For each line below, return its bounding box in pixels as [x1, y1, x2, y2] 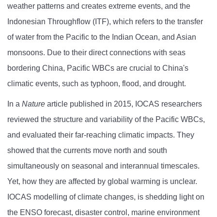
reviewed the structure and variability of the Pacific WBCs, [7, 115, 205, 124]
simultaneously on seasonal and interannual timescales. [7, 162, 200, 170]
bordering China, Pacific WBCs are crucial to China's [7, 64, 188, 73]
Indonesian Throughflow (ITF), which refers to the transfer [7, 17, 203, 26]
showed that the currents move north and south [7, 146, 167, 155]
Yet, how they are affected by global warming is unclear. [7, 177, 197, 186]
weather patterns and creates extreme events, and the [7, 2, 190, 11]
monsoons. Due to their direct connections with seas [7, 48, 186, 57]
